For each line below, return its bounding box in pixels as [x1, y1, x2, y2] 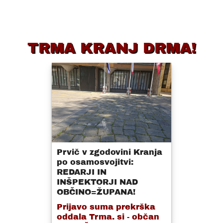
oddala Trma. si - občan [57, 213, 159, 222]
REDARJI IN [57, 168, 107, 177]
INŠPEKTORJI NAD [57, 178, 138, 187]
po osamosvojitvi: [57, 158, 133, 167]
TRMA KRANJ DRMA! [27, 40, 196, 56]
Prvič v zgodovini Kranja [57, 148, 162, 157]
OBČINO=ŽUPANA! [57, 188, 135, 197]
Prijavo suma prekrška [57, 203, 155, 212]
